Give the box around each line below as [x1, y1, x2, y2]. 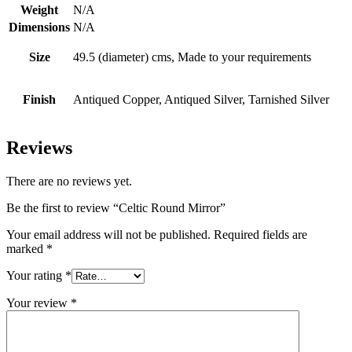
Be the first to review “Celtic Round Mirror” [6, 201, 225, 215]
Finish [23, 93, 56, 107]
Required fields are [214, 228, 307, 242]
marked [6, 242, 46, 256]
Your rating [6, 269, 65, 283]
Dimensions [9, 20, 70, 35]
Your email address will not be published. [6, 228, 211, 242]
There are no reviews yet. [6, 174, 132, 189]
